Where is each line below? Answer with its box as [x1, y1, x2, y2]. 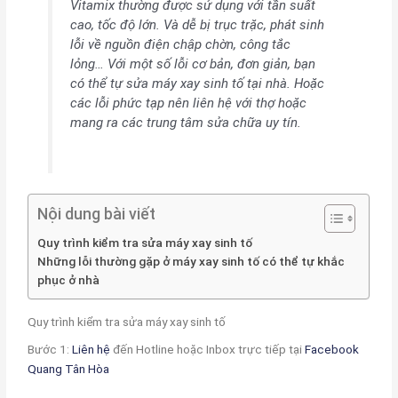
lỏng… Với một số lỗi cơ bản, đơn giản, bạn [69, 56, 315, 73]
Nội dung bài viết [37, 204, 156, 223]
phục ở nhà [37, 272, 100, 287]
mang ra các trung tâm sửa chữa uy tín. [69, 115, 301, 131]
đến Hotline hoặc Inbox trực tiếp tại [110, 342, 306, 357]
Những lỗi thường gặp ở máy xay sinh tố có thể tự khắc [37, 253, 346, 268]
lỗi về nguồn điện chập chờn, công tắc [69, 36, 291, 53]
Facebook [305, 342, 360, 357]
